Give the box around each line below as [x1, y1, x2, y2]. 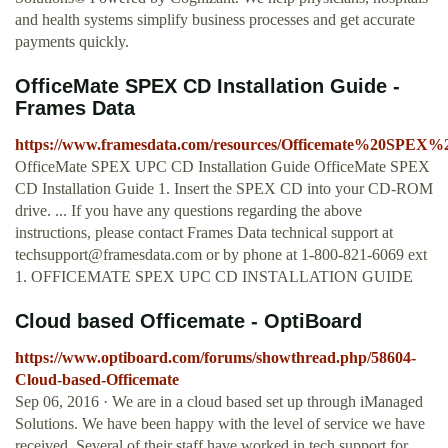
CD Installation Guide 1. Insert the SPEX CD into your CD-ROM [15, 180, 433, 198]
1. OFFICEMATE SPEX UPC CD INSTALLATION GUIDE [15, 268, 413, 286]
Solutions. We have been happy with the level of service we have [15, 415, 425, 433]
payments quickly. [15, 33, 129, 51]
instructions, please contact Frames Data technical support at [15, 224, 393, 242]
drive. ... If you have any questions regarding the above [15, 202, 362, 220]
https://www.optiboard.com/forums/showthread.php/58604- [15, 349, 416, 367]
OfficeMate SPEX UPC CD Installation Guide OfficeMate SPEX [15, 158, 430, 176]
